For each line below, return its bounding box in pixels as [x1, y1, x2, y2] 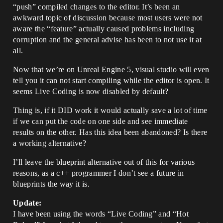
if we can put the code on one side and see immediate [13, 117, 188, 125]
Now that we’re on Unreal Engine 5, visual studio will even [13, 65, 210, 74]
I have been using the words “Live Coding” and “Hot [13, 210, 189, 218]
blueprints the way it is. [13, 180, 90, 188]
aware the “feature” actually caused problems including [13, 24, 195, 33]
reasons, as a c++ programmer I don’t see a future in [13, 169, 184, 177]
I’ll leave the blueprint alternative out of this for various [13, 158, 195, 166]
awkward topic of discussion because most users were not [13, 13, 203, 22]
